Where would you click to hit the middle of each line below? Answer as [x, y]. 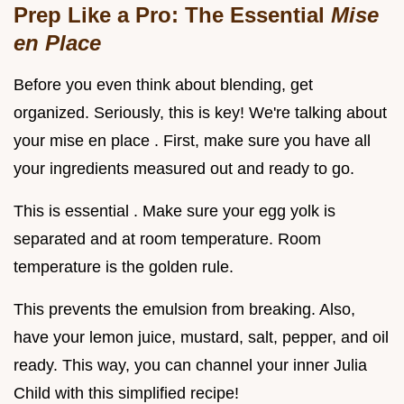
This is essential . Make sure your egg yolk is [174, 211]
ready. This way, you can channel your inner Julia [190, 365]
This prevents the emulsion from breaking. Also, [184, 309]
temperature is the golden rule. [124, 266]
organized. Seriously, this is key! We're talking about [200, 112]
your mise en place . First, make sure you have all [192, 140]
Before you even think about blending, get [163, 84]
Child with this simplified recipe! [126, 393]
